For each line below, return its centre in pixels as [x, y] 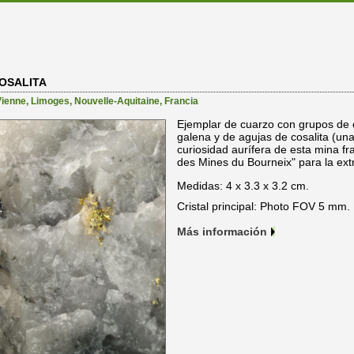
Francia [181, 102]
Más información [222, 232]
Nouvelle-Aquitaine [117, 102]
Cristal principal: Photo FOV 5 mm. [264, 207]
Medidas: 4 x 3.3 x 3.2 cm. [243, 186]
